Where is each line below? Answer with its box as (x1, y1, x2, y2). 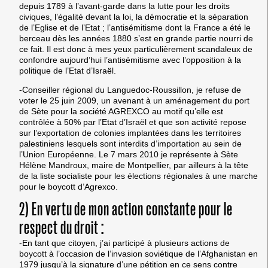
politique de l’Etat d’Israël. (19, 65, 116, 75)
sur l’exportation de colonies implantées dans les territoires (19, 127, 241, 138)
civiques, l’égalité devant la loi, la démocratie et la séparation (19, 11, 248, 22)
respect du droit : (19, 219, 105, 238)
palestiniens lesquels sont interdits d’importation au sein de (19, 138, 242, 148)
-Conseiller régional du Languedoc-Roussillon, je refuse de (19, 84, 241, 95)
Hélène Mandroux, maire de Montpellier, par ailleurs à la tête (19, 160, 248, 170)
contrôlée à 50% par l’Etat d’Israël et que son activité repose (19, 117, 246, 127)
